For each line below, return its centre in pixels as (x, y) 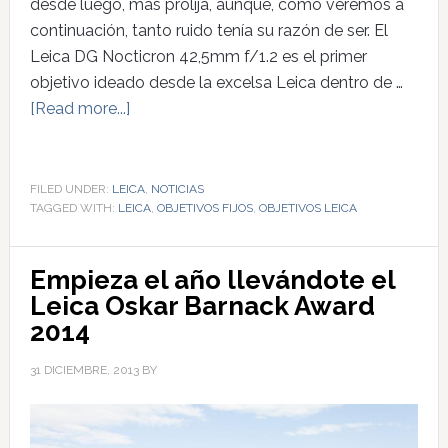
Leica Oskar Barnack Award (202, 305)
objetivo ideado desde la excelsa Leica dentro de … (216, 82)
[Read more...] (79, 108)
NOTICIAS (177, 188)
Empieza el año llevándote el (212, 279)
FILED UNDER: (70, 188)
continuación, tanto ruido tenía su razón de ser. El (208, 30)
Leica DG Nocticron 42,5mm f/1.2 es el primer (198, 56)
